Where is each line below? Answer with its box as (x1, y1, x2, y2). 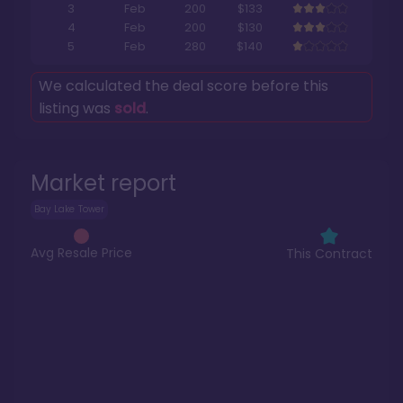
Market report (31, 168, 176, 199)
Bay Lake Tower (34, 202, 104, 217)
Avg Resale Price (31, 243, 132, 262)
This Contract (286, 245, 372, 264)
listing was (39, 98, 114, 120)
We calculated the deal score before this (39, 76, 328, 97)
